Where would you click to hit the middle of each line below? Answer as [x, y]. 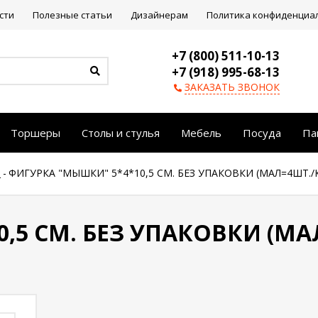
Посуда [262, 133]
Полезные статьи [72, 15]
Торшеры [35, 133]
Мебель [201, 133]
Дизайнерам [159, 15]
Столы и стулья [121, 133]
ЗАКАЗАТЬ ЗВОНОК [232, 87]
